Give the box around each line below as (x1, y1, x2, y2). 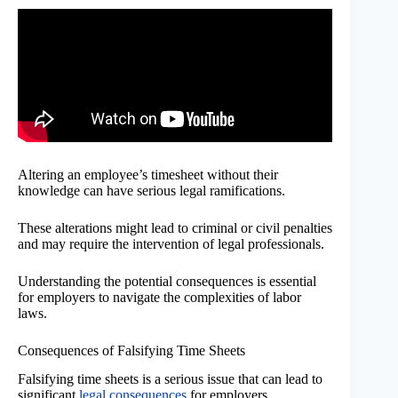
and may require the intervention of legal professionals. (18, 235, 324, 251)
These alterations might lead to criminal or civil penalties (18, 219, 332, 235)
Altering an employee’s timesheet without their (18, 166, 278, 182)
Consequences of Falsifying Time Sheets (18, 342, 245, 358)
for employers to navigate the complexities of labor (18, 289, 301, 305)
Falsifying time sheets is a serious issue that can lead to (18, 371, 322, 387)
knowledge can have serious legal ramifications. (18, 182, 285, 198)
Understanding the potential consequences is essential (18, 273, 316, 289)
